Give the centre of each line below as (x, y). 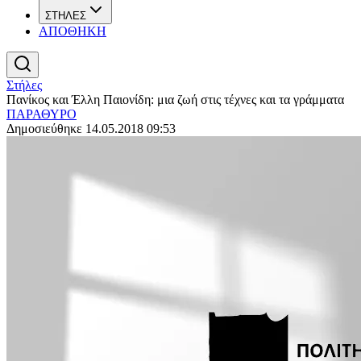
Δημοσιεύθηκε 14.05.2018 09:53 (91, 129)
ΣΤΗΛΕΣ (66, 16)
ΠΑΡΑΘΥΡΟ (41, 114)
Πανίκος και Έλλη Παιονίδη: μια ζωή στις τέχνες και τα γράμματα (175, 100)
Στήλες (24, 85)
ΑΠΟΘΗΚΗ (73, 31)
